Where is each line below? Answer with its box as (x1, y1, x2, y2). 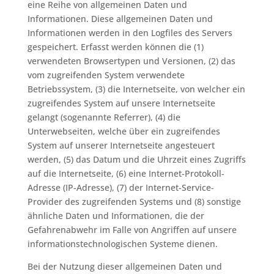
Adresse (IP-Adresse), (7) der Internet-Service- (27, 182, 214, 193)
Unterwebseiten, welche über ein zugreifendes (27, 125, 220, 137)
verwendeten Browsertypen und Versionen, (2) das (27, 55, 235, 67)
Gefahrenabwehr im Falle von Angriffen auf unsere (27, 224, 237, 235)
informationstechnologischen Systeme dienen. (27, 238, 218, 250)
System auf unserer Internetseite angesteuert (27, 139, 215, 151)
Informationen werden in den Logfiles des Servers (27, 27, 232, 39)
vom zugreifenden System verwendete (27, 69, 185, 81)
